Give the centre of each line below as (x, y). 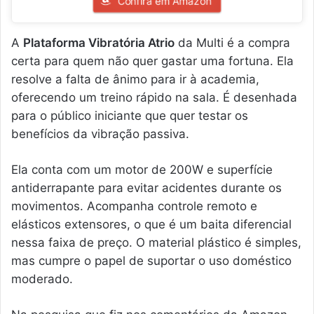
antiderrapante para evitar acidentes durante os (146, 187)
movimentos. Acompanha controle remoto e (134, 206)
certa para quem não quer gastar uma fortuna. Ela (152, 61)
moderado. (42, 279)
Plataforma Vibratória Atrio (99, 42)
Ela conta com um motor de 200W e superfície (142, 169)
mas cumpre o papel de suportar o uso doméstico (151, 260)
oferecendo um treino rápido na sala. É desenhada (154, 97)
